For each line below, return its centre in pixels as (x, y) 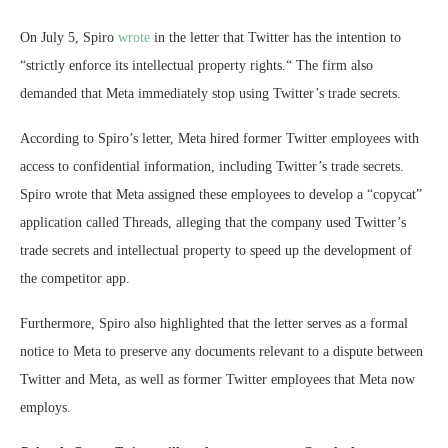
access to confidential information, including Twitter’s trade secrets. (212, 166)
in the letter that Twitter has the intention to (275, 37)
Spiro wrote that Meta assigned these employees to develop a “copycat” (221, 194)
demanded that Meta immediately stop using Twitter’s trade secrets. (212, 93)
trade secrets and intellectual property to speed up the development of (216, 250)
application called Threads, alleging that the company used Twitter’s (213, 222)
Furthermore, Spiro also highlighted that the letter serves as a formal (214, 323)
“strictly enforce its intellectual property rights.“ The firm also (196, 65)
